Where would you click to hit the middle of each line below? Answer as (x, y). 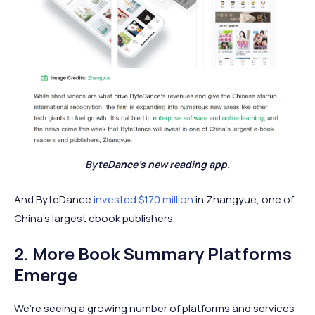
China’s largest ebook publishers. (95, 218)
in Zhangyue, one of (244, 199)
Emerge (46, 274)
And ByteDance (54, 199)
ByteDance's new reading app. (157, 164)
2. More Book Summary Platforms (153, 253)
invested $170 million (143, 199)
